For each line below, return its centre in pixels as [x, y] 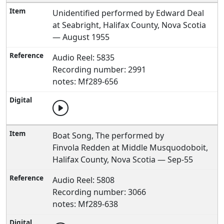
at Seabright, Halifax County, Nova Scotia [129, 25]
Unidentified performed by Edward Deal [128, 13]
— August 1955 [81, 37]
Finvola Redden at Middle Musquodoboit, [130, 147]
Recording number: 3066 [99, 192]
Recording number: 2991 [99, 69]
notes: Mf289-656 [85, 81]
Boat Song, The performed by [108, 135]
